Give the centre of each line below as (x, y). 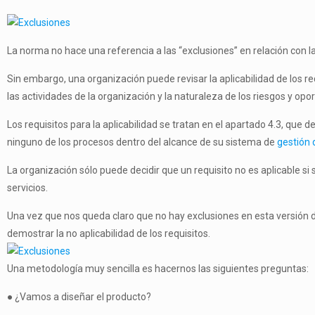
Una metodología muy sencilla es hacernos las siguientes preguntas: (158, 269)
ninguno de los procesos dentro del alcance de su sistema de (142, 142)
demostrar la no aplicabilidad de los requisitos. (109, 233)
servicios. (27, 188)
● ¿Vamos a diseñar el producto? (79, 297)
